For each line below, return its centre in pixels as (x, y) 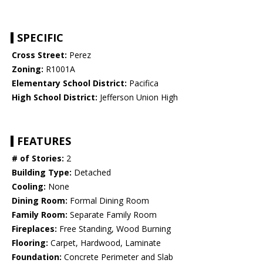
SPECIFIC (40, 38)
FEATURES (44, 141)
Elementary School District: (69, 83)
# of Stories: (38, 159)
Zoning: (28, 69)
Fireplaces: (34, 229)
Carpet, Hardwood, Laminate (104, 243)
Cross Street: (39, 55)
